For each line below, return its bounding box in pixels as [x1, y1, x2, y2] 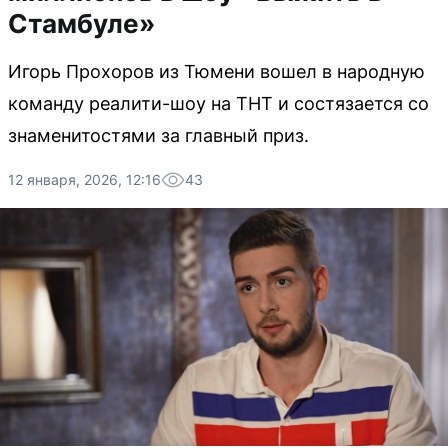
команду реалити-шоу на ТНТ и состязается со [8, 93, 429, 114]
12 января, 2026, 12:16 [8, 171, 161, 188]
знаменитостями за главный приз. [8, 125, 309, 146]
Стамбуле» [8, 8, 155, 39]
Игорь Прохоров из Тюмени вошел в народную [8, 61, 425, 82]
